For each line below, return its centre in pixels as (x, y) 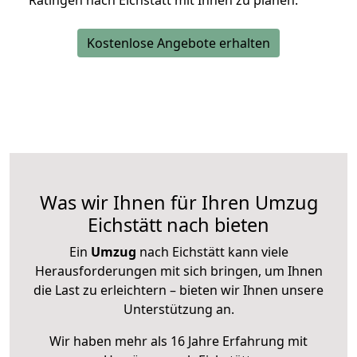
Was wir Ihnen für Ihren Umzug (178, 203)
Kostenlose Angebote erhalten (178, 43)
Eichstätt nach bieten (178, 225)
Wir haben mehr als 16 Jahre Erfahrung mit (178, 341)
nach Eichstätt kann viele (212, 252)
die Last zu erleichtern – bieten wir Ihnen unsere (178, 290)
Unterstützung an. (178, 310)
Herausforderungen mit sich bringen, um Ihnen (178, 271)
